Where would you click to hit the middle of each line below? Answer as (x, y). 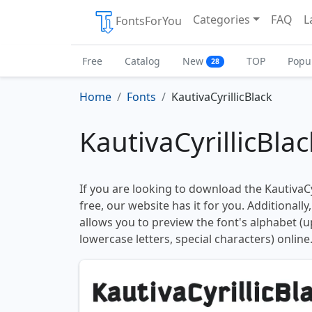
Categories (221, 19)
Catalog (142, 61)
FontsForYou (149, 21)
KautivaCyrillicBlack (222, 97)
